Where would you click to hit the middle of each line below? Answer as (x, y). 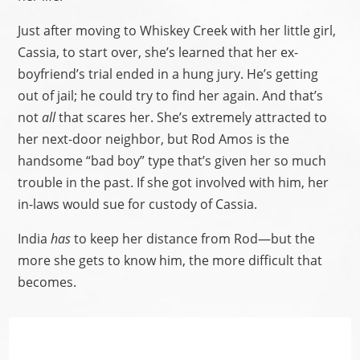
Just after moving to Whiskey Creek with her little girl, (177, 30)
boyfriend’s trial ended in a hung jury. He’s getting (168, 74)
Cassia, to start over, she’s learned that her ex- (158, 52)
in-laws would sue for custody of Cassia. (138, 204)
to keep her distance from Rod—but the (195, 238)
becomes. (47, 282)
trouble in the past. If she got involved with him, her (174, 182)
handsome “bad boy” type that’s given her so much (172, 160)
